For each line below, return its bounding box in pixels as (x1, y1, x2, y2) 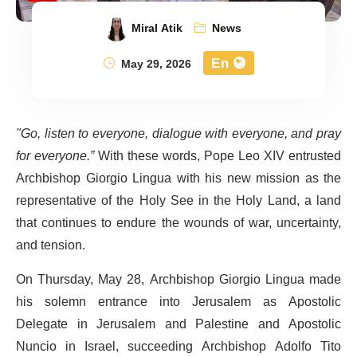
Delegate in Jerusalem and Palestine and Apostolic (16, 310, 341, 338)
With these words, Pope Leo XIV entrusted (98, 142, 341, 170)
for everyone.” (16, 142, 98, 170)
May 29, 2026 (117, 52, 191, 76)
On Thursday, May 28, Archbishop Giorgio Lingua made (16, 265, 341, 293)
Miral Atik (131, 16, 182, 40)
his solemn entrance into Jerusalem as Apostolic (16, 288, 341, 316)
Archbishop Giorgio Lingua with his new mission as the (16, 164, 341, 192)
